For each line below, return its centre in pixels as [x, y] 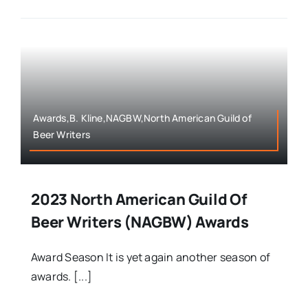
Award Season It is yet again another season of [151, 257]
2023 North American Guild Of [139, 199]
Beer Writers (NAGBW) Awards [140, 222]
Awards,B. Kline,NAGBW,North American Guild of [142, 118]
